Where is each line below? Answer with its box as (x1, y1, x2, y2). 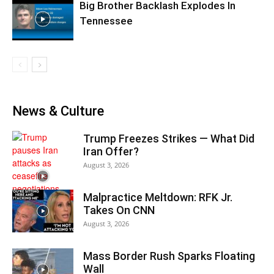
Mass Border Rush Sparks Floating (83, 250, 255, 262)
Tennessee (80, 15, 133, 27)
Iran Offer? (83, 145, 139, 158)
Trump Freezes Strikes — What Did (83, 132, 254, 145)
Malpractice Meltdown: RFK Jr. (83, 191, 232, 204)
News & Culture (12, 103, 104, 119)
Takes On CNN (83, 204, 155, 217)
